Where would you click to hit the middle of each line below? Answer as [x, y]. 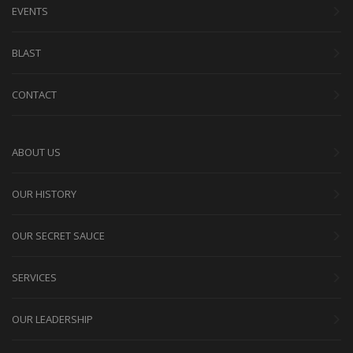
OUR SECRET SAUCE [58, 235]
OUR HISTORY [44, 193]
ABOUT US [36, 152]
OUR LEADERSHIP [52, 319]
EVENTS [30, 11]
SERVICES [34, 277]
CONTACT [34, 94]
